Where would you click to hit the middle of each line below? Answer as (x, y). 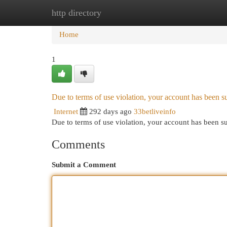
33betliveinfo (155, 111)
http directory (77, 13)
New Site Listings (129, 13)
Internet (66, 111)
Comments (78, 144)
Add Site (185, 13)
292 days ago (110, 111)
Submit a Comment (84, 165)
